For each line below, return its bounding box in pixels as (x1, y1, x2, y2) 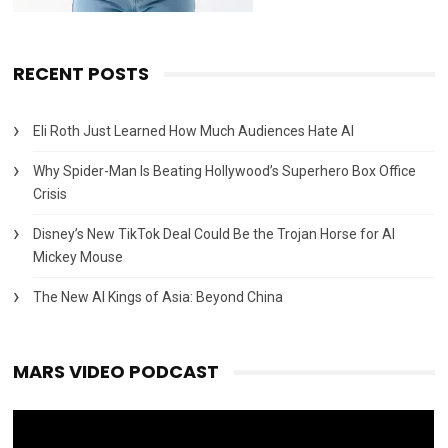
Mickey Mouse (33, 248, 124, 265)
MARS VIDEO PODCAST (13, 358, 220, 384)
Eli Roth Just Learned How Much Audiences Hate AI (33, 122, 355, 139)
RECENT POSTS (13, 60, 150, 86)
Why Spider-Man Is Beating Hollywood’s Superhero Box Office (33, 162, 417, 179)
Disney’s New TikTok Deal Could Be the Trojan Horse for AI (33, 225, 396, 242)
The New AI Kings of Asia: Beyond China (33, 288, 284, 305)
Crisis (33, 185, 68, 202)
